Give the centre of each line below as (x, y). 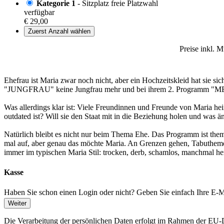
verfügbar (39, 12)
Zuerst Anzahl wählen (59, 31)
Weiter (17, 203)
